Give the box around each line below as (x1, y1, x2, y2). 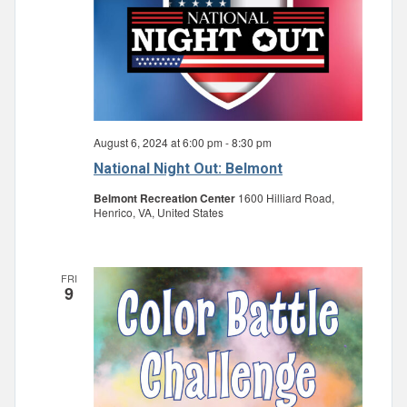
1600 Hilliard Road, (238, 190, 334, 206)
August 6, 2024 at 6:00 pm (94, 134, 223, 151)
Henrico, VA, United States (94, 204, 223, 221)
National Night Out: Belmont (94, 160, 283, 178)
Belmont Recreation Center (94, 190, 238, 207)
